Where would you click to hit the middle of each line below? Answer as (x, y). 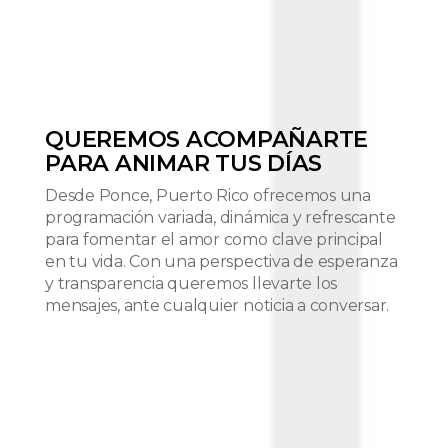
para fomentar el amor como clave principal (214, 239)
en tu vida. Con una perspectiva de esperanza (221, 261)
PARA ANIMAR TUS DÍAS (184, 162)
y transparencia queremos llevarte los (191, 283)
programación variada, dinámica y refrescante (220, 217)
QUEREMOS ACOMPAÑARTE (207, 138)
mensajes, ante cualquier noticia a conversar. (217, 305)
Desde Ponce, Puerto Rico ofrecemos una (208, 195)
